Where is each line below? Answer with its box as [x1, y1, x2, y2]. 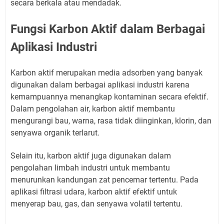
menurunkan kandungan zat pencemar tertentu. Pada [10, 175, 198, 184]
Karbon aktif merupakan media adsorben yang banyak [10, 68, 202, 77]
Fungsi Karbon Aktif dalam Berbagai [10, 22, 205, 36]
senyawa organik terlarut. [10, 128, 99, 137]
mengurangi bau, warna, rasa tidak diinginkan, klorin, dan [10, 116, 211, 125]
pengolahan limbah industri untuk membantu [10, 163, 170, 172]
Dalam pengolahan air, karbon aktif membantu [10, 104, 175, 113]
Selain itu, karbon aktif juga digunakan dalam [10, 151, 171, 160]
